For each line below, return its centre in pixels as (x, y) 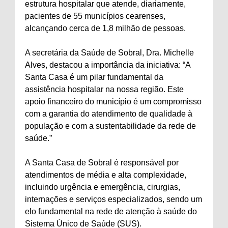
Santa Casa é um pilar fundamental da (94, 77)
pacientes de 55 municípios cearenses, (95, 16)
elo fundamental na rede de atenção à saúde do (111, 211)
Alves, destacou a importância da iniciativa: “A (108, 65)
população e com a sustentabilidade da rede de (110, 126)
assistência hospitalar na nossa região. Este (104, 89)
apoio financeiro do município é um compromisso (113, 102)
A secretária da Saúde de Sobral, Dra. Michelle (109, 53)
